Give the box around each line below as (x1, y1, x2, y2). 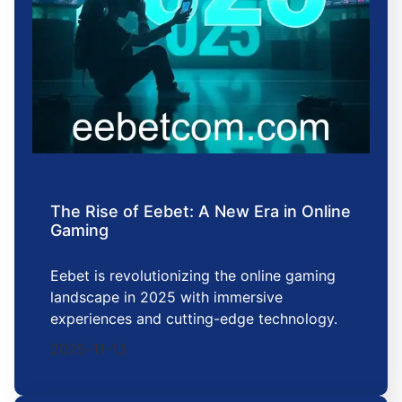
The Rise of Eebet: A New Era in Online (50, 202, 351, 221)
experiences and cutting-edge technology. (50, 310, 337, 328)
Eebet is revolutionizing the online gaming (50, 267, 336, 284)
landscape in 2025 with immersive (50, 288, 283, 306)
